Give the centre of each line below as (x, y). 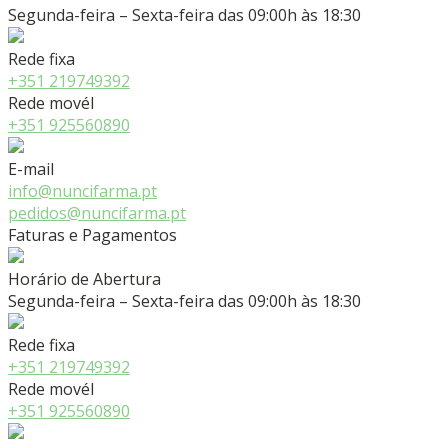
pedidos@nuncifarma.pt (97, 213)
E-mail (31, 169)
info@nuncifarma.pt (82, 191)
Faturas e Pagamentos (92, 235)
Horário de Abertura (84, 279)
